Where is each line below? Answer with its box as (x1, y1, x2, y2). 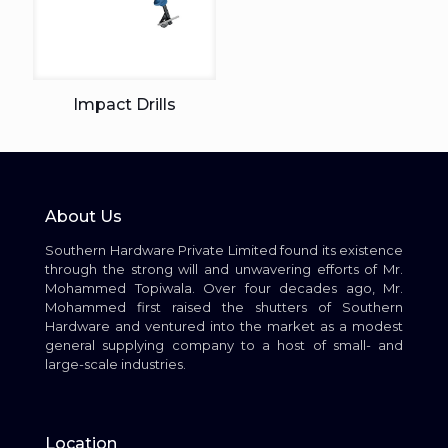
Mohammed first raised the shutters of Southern (45, 298, 403, 315)
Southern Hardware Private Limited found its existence (45, 241, 403, 258)
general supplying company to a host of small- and (45, 336, 403, 353)
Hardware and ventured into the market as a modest (45, 317, 403, 334)
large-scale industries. (45, 355, 186, 372)
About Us (45, 206, 122, 226)
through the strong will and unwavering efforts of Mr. (45, 260, 403, 277)
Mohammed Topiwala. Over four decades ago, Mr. (45, 279, 403, 296)
